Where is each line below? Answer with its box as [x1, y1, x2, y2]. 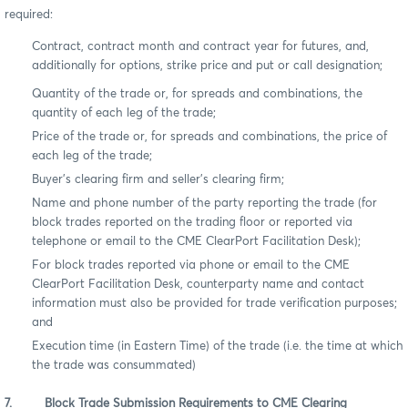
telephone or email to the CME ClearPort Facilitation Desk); [32, 235, 361, 248]
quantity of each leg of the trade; [32, 107, 216, 119]
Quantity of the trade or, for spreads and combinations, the [32, 87, 362, 100]
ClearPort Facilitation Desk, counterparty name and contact [32, 278, 364, 291]
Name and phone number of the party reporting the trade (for [32, 197, 377, 209]
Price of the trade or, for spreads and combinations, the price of [32, 130, 387, 143]
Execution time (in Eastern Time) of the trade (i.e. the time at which [32, 340, 403, 352]
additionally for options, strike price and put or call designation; [32, 59, 382, 72]
